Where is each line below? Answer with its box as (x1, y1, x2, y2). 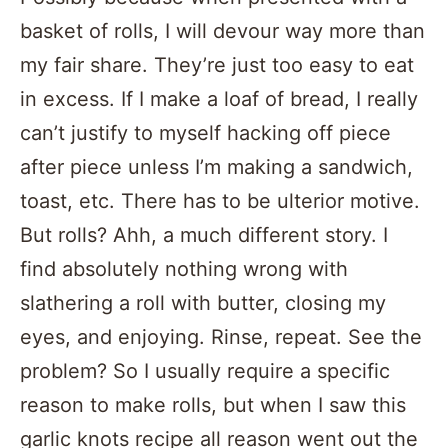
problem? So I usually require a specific (20, 358, 390, 383)
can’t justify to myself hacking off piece (20, 120, 391, 145)
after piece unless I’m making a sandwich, (20, 154, 413, 179)
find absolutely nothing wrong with (20, 256, 348, 281)
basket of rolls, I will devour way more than (20, 18, 425, 43)
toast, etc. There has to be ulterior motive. (20, 188, 420, 213)
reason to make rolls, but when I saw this (20, 392, 406, 417)
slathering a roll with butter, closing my (20, 290, 386, 315)
